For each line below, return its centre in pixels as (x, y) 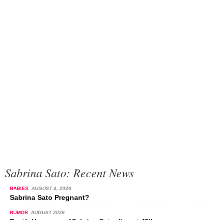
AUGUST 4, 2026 (51, 189)
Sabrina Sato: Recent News (69, 173)
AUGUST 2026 (48, 213)
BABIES (20, 189)
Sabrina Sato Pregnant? (50, 198)
